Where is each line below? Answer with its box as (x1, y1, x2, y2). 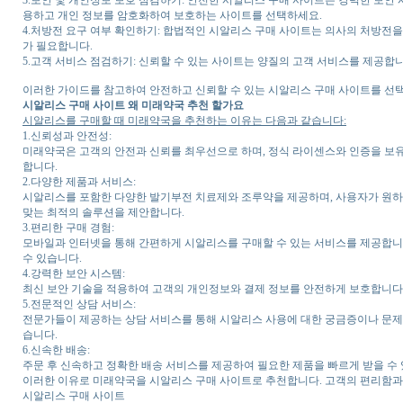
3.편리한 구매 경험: (22, 220, 114, 234)
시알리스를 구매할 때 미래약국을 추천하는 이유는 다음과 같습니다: (22, 113, 346, 127)
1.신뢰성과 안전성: (22, 129, 112, 142)
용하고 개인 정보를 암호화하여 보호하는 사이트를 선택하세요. (22, 8, 322, 22)
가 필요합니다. (22, 39, 93, 52)
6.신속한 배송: (22, 343, 90, 356)
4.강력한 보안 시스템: (22, 266, 125, 280)
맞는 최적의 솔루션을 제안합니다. (22, 205, 184, 219)
